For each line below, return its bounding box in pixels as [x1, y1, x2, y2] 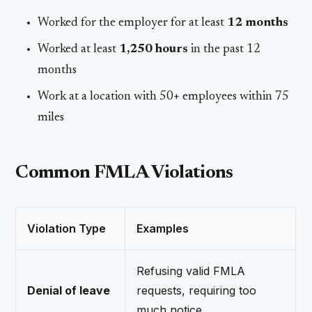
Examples [136, 221, 189, 235]
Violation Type [27, 221, 107, 235]
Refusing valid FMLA [136, 263, 246, 278]
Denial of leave [27, 283, 111, 297]
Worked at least [38, 42, 120, 56]
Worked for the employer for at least [38, 16, 228, 29]
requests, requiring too [136, 283, 257, 297]
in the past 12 [188, 42, 261, 56]
